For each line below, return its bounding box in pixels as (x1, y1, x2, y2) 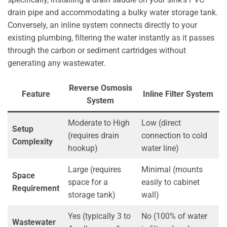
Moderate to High (68, 118, 130, 128)
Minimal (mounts (141, 165, 203, 175)
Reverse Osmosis (68, 83, 132, 93)
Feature (21, 89, 50, 99)
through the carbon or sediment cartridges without (8, 46, 186, 56)
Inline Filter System (143, 89, 213, 99)
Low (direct (141, 118, 181, 128)
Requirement (12, 183, 59, 194)
